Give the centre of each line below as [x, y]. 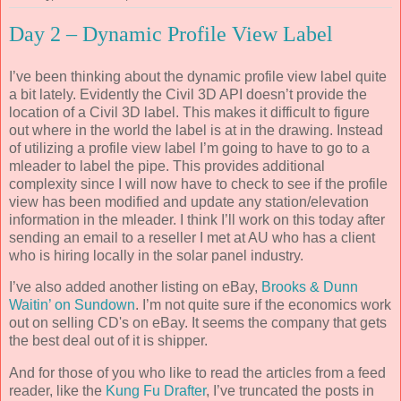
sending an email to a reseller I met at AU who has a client [192, 237]
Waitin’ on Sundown [72, 305]
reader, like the [57, 391]
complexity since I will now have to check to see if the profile [198, 183]
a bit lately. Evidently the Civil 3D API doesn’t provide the [188, 94]
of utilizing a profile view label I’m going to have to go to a [189, 148]
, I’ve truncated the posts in [290, 391]
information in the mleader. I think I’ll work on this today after [197, 219]
